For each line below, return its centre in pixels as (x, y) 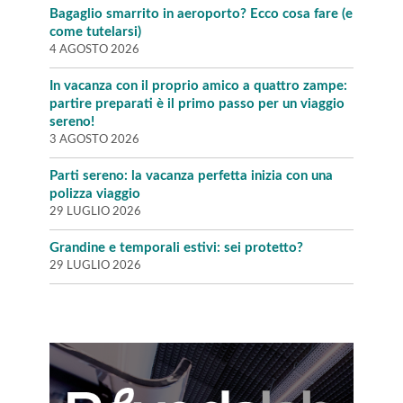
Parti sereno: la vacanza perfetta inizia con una (191, 176)
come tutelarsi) (95, 32)
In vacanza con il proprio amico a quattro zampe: (198, 86)
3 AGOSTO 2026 (94, 140)
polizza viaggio (95, 194)
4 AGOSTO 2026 (94, 50)
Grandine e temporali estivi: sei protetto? (178, 248)
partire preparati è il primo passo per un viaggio (197, 104)
